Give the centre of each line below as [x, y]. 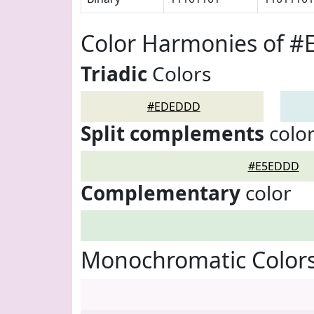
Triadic [114, 74]
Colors [179, 74]
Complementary [161, 193]
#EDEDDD [173, 107]
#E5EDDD [273, 166]
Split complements [172, 133]
